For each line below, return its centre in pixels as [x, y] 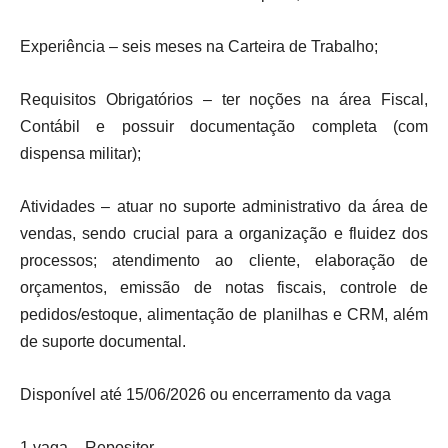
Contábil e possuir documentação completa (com [224, 126]
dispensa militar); [80, 153]
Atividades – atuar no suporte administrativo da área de [224, 206]
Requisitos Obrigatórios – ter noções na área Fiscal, [224, 99]
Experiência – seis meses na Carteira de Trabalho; [199, 46]
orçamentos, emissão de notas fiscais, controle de [224, 287]
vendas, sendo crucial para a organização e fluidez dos [224, 233]
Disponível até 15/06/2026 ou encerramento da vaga [205, 394]
